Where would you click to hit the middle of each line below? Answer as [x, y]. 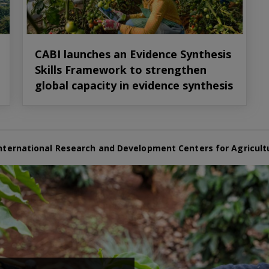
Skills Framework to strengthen [121, 69]
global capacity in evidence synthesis [134, 85]
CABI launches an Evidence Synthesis [133, 54]
